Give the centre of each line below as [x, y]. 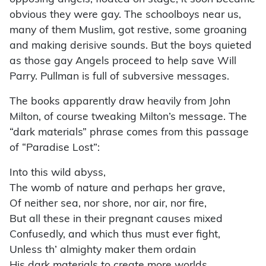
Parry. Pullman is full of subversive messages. [119, 77]
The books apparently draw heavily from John [120, 102]
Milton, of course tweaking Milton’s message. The [128, 118]
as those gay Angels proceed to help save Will [123, 62]
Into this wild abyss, [58, 173]
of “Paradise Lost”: [55, 148]
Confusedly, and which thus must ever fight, [115, 235]
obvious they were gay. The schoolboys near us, [125, 15]
